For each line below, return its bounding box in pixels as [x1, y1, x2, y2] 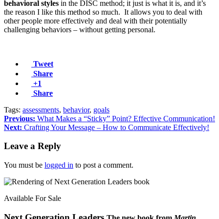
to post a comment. [73, 161, 133, 170]
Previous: [4, 114, 35, 123]
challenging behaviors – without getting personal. [4, 25, 155, 34]
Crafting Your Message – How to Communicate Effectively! [22, 123, 209, 131]
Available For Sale [4, 194, 61, 203]
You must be [4, 161, 44, 170]
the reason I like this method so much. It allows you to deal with [4, 7, 202, 16]
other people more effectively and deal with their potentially [4, 16, 187, 25]
